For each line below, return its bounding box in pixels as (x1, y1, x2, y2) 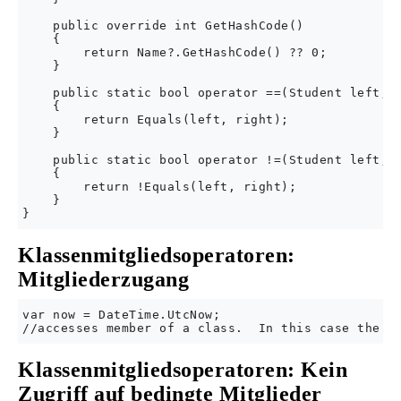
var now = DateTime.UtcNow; (22, 307, 220, 321)
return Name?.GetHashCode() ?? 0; (22, 45, 327, 59)
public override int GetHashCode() (22, 18, 304, 32)
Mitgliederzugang (18, 267, 189, 291)
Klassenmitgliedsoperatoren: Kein (18, 357, 347, 381)
